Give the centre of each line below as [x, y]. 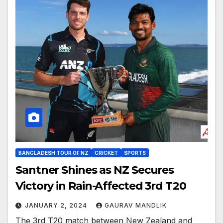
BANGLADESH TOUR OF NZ [54, 153]
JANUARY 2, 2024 [57, 206]
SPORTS [135, 153]
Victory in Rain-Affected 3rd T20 [101, 186]
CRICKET [106, 153]
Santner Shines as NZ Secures [95, 170]
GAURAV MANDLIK [136, 206]
